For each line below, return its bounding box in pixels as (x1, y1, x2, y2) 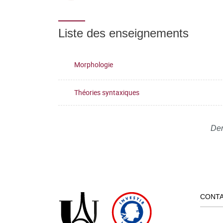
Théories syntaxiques (74, 88, 139, 97)
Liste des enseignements (58, 26, 189, 40)
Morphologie (74, 59, 113, 69)
